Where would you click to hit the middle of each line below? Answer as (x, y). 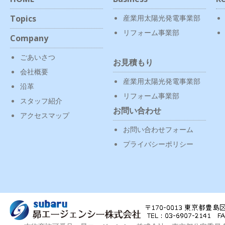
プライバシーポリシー (158, 144)
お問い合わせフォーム (158, 129)
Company (29, 38)
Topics (23, 18)
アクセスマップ (45, 115)
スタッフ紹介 (41, 100)
